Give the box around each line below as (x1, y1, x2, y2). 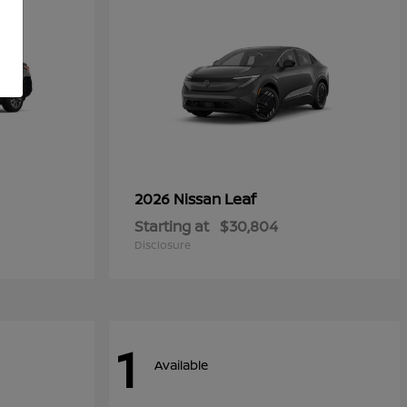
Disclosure (134, 237, 191, 253)
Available (154, 355, 208, 373)
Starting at (134, 216, 209, 237)
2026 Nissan (134, 189, 224, 210)
